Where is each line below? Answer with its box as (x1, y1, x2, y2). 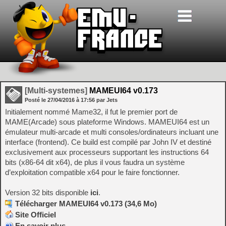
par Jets (96, 97, 118, 103)
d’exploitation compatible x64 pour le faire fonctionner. (5, 168, 180, 177)
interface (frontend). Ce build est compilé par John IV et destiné (5, 138, 211, 146)
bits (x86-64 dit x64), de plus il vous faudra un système (5, 158, 185, 166)
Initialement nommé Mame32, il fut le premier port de (5, 107, 178, 116)
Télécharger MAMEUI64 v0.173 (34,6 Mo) (15, 199, 157, 208)
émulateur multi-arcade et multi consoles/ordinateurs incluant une (5, 128, 218, 136)
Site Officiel (15, 210, 56, 219)
